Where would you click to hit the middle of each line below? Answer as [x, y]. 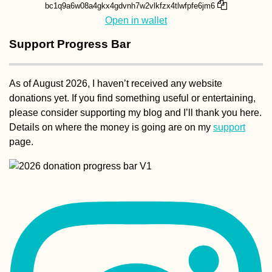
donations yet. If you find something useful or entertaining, [132, 98]
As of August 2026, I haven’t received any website [116, 84]
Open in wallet [136, 20]
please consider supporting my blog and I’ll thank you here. [135, 113]
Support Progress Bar [70, 44]
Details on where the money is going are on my [111, 127]
